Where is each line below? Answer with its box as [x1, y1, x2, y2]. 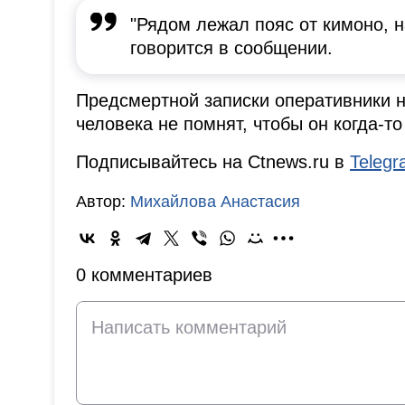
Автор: [76, 193, 130, 212]
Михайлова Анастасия [130, 193, 300, 212]
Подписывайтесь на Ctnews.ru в [76, 152, 350, 173]
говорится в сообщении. [130, 38, 333, 59]
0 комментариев [76, 265, 212, 286]
